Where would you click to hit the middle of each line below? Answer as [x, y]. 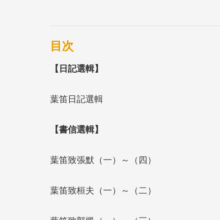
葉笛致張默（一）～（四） [103, 160]
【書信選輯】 [77, 129]
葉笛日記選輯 [77, 99]
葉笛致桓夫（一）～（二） [103, 190]
